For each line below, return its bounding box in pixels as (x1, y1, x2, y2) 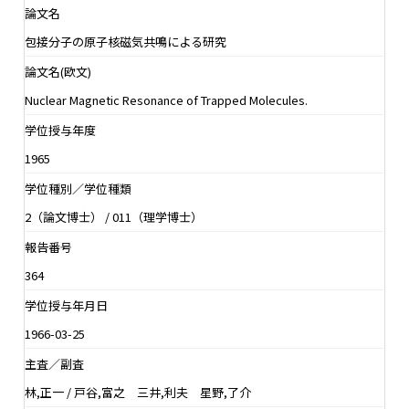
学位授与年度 (25, 121, 96, 139)
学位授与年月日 (25, 296, 108, 314)
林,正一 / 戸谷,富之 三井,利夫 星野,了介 (25, 383, 251, 401)
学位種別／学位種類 (25, 179, 131, 197)
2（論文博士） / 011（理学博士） (25, 207, 203, 225)
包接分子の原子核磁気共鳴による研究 (25, 32, 226, 50)
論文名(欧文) (25, 62, 91, 80)
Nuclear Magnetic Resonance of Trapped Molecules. (25, 90, 308, 109)
